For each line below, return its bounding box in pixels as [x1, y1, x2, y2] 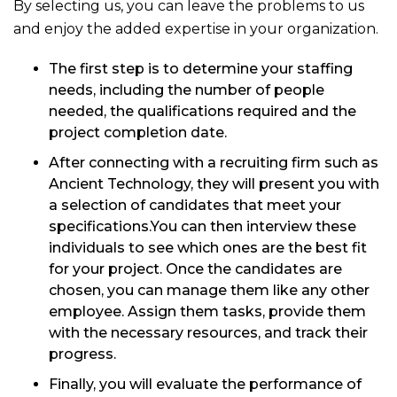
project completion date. [49, 124, 227, 141]
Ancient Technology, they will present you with [49, 175, 379, 192]
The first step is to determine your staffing [49, 60, 353, 77]
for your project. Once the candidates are [49, 261, 342, 277]
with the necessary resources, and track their [49, 324, 368, 341]
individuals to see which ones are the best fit [49, 239, 367, 256]
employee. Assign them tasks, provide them [49, 303, 366, 320]
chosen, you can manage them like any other [49, 282, 370, 299]
